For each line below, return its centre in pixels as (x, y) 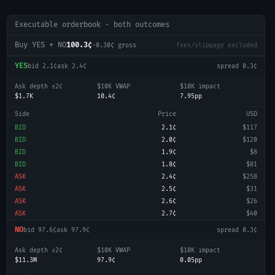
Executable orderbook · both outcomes (92, 25)
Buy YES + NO (40, 45)
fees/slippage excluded (216, 45)
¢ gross (123, 45)
